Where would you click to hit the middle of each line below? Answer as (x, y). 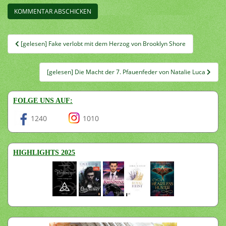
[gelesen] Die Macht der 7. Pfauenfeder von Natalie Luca (127, 72)
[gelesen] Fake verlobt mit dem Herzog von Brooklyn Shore (103, 43)
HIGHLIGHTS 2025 (44, 152)
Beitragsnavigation (56, 40)
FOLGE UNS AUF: (43, 100)
